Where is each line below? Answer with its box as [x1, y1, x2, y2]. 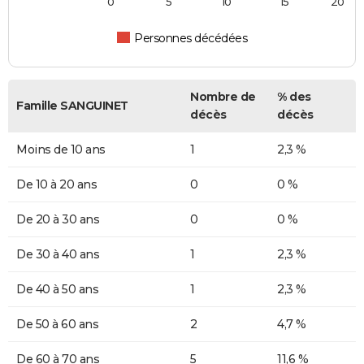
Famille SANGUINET [16, 98, 128, 114]
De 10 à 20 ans [16, 177, 97, 193]
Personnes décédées [134, 31, 248, 46]
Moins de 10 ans [16, 142, 106, 158]
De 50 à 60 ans [16, 317, 98, 332]
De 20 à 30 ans [16, 212, 99, 227]
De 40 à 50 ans [16, 282, 98, 297]
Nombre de [190, 89, 256, 105]
